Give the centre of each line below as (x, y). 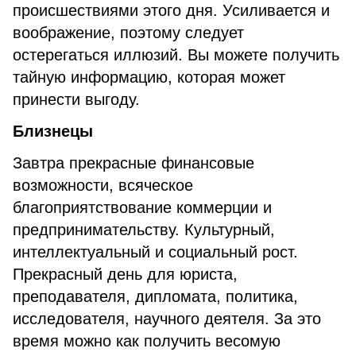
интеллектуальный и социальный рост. (155, 252)
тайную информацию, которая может (149, 77)
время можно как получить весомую (147, 341)
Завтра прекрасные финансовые (133, 163)
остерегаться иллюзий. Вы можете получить (176, 55)
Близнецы (53, 131)
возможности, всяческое (103, 185)
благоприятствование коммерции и (142, 207)
